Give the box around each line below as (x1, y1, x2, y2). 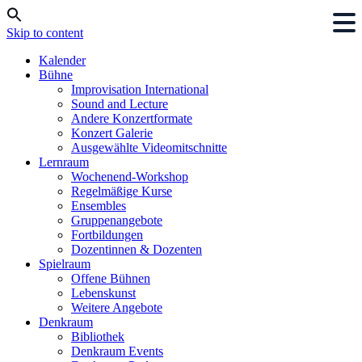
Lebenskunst (71, 286, 136, 300)
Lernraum (39, 155, 89, 169)
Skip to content (6, 26, 83, 40)
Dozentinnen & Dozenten (71, 242, 202, 256)
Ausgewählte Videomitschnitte (71, 141, 227, 154)
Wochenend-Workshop (71, 170, 188, 183)
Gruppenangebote (71, 213, 162, 227)
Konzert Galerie (71, 126, 153, 140)
